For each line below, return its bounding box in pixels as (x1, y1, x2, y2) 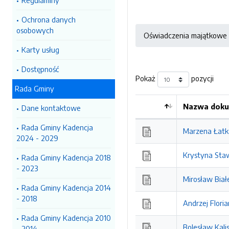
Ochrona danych (21, 15, 76, 24)
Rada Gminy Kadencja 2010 (21, 213, 111, 222)
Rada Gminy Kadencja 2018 (21, 153, 111, 162)
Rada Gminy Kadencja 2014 (21, 183, 111, 192)
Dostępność (21, 64, 59, 74)
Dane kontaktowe (21, 103, 81, 112)
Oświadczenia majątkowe (144, 31, 227, 40)
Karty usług (21, 45, 59, 54)
